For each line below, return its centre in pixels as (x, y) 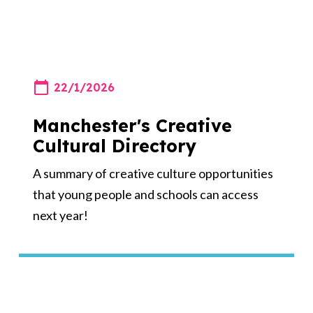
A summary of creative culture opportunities (153, 173)
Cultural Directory (114, 145)
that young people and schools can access (145, 194)
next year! (60, 215)
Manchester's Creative (132, 125)
